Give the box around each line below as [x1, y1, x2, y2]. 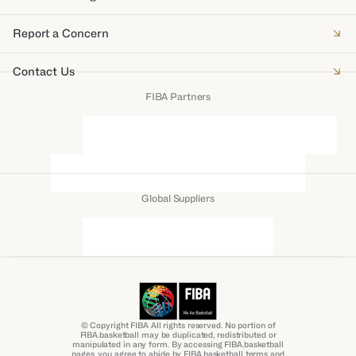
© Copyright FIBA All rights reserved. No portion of [80, 320, 276, 330]
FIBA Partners [145, 91, 211, 103]
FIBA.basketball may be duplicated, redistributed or [79, 330, 277, 339]
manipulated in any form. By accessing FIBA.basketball [72, 339, 284, 349]
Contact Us [13, 64, 75, 78]
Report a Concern [13, 26, 109, 40]
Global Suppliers [141, 192, 215, 204]
